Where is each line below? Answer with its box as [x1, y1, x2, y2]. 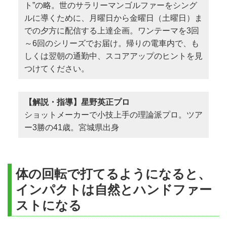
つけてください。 [24, 64, 89, 73]
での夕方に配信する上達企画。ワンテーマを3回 [24, 26, 199, 35]
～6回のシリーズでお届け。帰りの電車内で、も [24, 39, 199, 48]
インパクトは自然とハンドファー [16, 182, 212, 197]
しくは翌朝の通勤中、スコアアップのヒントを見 [24, 51, 203, 60]
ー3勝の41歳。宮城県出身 [24, 123, 119, 132]
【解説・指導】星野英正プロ [24, 98, 130, 107]
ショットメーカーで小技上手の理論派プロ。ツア [24, 110, 203, 120]
